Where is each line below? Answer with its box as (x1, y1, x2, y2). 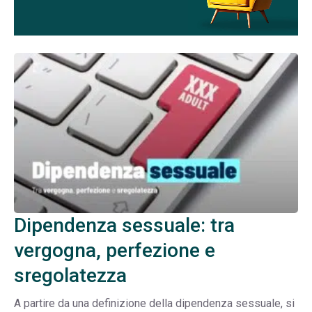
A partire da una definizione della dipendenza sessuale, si (14, 296, 295, 310)
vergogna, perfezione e (14, 238, 215, 262)
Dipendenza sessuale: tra (14, 213, 235, 237)
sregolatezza (14, 263, 127, 287)
